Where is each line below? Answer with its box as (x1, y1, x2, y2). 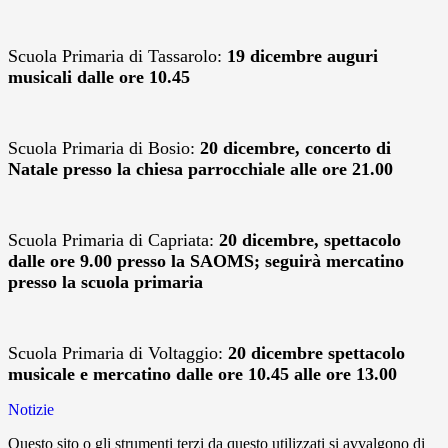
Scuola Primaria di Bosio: (8, 138, 200, 159)
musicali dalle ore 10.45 (8, 67, 190, 88)
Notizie (8, 401, 54, 419)
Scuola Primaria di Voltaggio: (8, 343, 228, 364)
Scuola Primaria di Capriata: (8, 230, 219, 251)
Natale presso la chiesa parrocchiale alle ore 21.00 (8, 159, 393, 180)
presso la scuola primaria (8, 272, 203, 293)
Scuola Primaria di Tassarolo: (8, 46, 227, 67)
